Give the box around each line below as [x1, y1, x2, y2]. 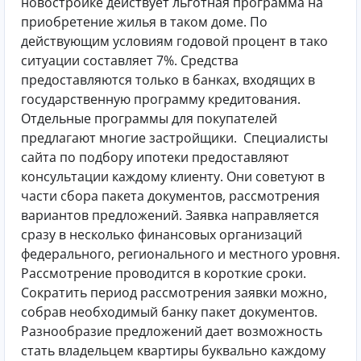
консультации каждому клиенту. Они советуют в [21, 167, 325, 185]
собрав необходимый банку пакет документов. [21, 302, 317, 321]
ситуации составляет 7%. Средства [21, 51, 239, 69]
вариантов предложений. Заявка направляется [21, 205, 319, 224]
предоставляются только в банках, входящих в [21, 70, 315, 89]
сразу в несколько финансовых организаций [21, 225, 302, 243]
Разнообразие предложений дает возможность [21, 322, 322, 340]
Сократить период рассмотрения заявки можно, [21, 283, 327, 301]
